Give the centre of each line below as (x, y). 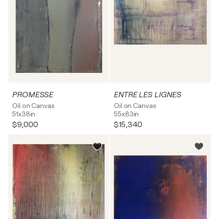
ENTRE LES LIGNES (148, 95)
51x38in (24, 114)
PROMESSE (33, 95)
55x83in (127, 114)
